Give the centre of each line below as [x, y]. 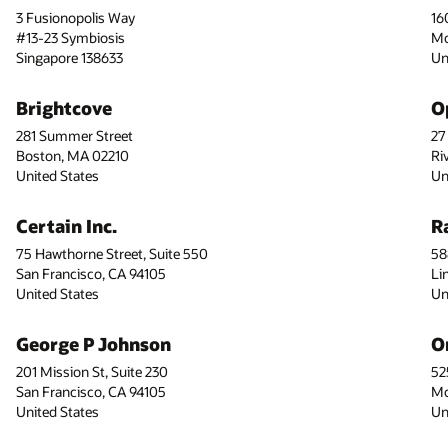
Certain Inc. [66, 225]
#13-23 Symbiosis [70, 37]
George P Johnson [93, 344]
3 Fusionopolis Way [75, 17]
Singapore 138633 [69, 57]
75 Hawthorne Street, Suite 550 [111, 254]
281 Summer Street [74, 135]
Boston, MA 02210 [72, 155]
